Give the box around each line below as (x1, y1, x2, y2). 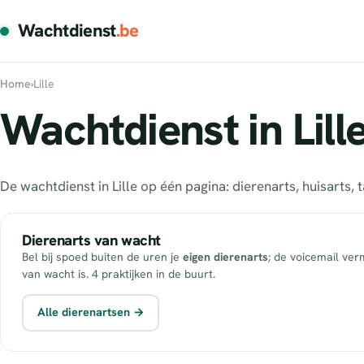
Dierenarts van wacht (22, 230, 161, 250)
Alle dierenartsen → (37, 305, 145, 319)
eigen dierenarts (183, 249, 268, 264)
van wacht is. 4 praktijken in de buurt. (22, 266, 215, 281)
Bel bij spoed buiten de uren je (22, 249, 183, 264)
